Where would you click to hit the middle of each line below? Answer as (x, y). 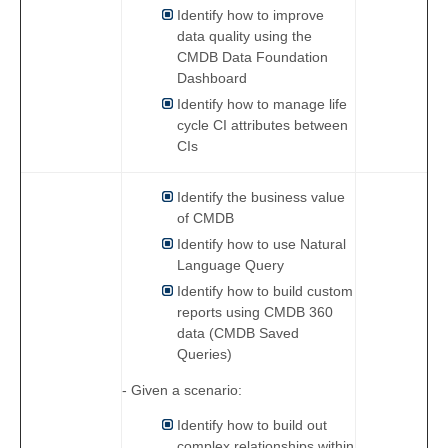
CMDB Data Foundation (252, 57)
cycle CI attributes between (262, 125)
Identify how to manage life (262, 104)
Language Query (230, 265)
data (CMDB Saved (238, 333)
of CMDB (205, 218)
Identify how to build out (252, 425)
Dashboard (212, 78)
